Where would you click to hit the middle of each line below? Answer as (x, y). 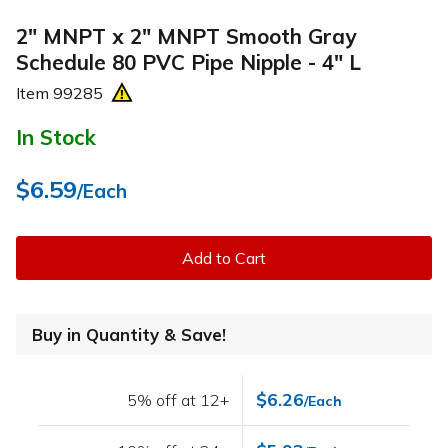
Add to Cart (224, 258)
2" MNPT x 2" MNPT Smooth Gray (186, 35)
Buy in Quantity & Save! (129, 335)
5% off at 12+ (178, 400)
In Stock (56, 137)
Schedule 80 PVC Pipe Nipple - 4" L (188, 61)
